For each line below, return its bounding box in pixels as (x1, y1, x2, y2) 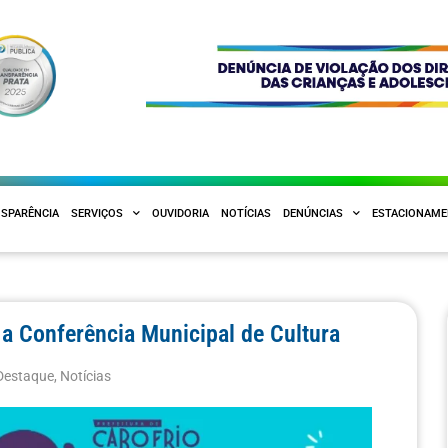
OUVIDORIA (152, 206, 209, 220)
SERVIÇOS (71, 206, 123, 220)
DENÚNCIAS (283, 206, 343, 220)
